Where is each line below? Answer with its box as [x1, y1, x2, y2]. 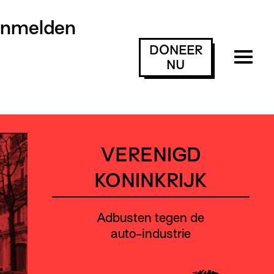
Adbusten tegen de [97, 210, 205, 225]
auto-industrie [110, 226, 191, 241]
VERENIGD [100, 144, 201, 166]
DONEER [149, 42, 202, 57]
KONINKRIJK [94, 169, 207, 191]
